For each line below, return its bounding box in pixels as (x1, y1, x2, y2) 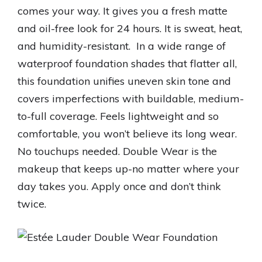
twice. (18, 197, 46, 211)
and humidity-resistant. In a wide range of (18, 39, 226, 53)
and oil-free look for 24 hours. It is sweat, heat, (18, 22, 242, 35)
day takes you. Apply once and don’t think (18, 180, 221, 193)
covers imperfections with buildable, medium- (18, 92, 244, 105)
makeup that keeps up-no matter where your (18, 162, 239, 175)
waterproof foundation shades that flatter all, (18, 57, 237, 70)
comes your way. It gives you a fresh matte (18, 4, 227, 18)
